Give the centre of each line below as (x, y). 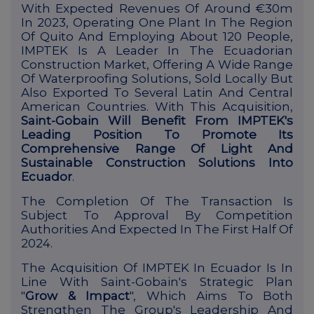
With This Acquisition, (224, 107)
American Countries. (85, 107)
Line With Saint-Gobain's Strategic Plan (157, 282)
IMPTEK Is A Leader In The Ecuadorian (157, 51)
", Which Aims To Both (211, 296)
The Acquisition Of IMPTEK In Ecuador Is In (157, 268)
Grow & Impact (77, 296)
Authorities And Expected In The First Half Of (157, 230)
